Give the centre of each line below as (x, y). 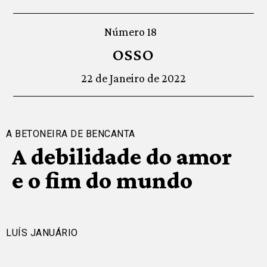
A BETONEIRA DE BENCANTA (71, 134)
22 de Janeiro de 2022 (133, 78)
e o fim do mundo (102, 181)
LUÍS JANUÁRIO (42, 233)
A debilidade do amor (122, 157)
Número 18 (131, 32)
